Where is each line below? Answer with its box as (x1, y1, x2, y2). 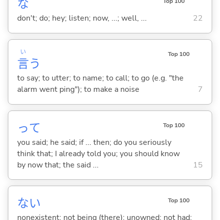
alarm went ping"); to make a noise (17, 84, 139, 95)
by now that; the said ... (17, 159, 99, 170)
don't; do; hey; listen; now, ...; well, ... (17, 13, 147, 24)
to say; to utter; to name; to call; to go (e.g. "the (17, 73, 184, 84)
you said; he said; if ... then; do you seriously (17, 137, 171, 148)
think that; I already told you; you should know (17, 148, 180, 159)
